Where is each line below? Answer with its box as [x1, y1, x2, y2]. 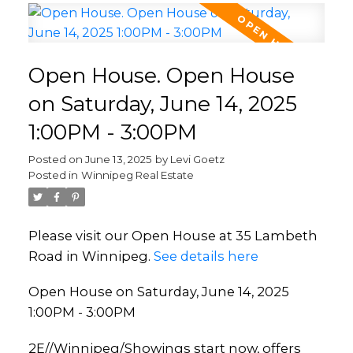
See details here [153, 247, 258, 264]
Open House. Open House [28, 62, 295, 88]
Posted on [28, 152, 85, 165]
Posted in [28, 168, 78, 181]
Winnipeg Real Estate [80, 168, 194, 181]
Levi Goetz [169, 152, 225, 165]
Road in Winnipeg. [28, 247, 154, 264]
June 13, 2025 [84, 152, 152, 165]
